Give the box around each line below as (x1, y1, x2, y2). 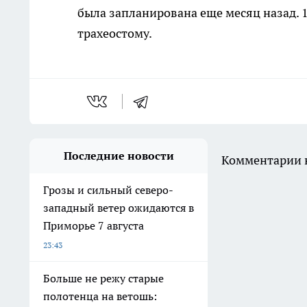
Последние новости (63, 148, 174, 162)
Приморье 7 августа (43, 218, 144, 232)
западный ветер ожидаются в (43, 200, 194, 214)
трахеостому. (77, 25, 152, 41)
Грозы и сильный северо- (43, 182, 173, 197)
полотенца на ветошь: (43, 288, 157, 303)
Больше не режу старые (43, 271, 164, 285)
